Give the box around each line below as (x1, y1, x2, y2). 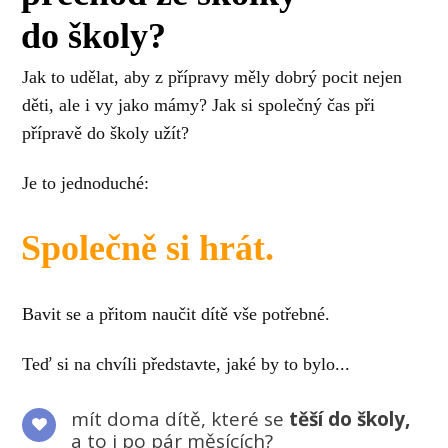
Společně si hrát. (20, 227, 274, 268)
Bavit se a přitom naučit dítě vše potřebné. (22, 303, 331, 324)
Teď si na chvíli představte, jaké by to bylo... (22, 353, 351, 374)
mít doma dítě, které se (71, 405, 285, 432)
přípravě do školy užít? (22, 123, 190, 144)
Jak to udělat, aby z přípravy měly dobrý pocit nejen (22, 67, 403, 88)
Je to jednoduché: (22, 172, 150, 193)
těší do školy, (284, 405, 411, 432)
